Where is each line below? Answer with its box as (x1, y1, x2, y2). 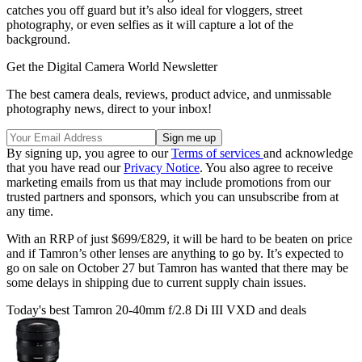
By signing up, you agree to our (6, 145, 171, 160)
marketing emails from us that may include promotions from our (6, 175, 330, 189)
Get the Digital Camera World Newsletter (6, 59, 217, 74)
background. (6, 32, 70, 46)
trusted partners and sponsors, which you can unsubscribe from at (6, 189, 339, 204)
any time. (6, 204, 53, 218)
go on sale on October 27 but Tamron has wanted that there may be (6, 260, 348, 275)
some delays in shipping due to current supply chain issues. (6, 275, 309, 289)
